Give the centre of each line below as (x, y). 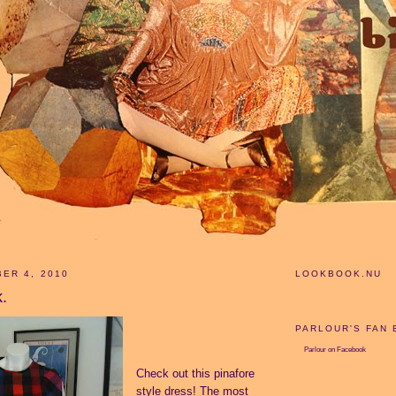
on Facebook (346, 350)
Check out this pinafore (195, 373)
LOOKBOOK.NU (339, 274)
